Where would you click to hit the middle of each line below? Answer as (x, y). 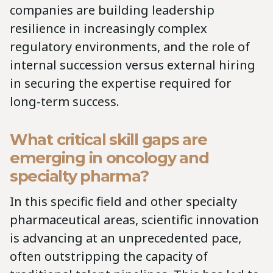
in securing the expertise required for (121, 83)
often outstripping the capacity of (109, 256)
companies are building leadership (112, 10)
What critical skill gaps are (108, 139)
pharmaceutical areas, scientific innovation (134, 219)
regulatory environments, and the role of (130, 46)
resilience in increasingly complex (108, 28)
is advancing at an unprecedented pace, (126, 238)
